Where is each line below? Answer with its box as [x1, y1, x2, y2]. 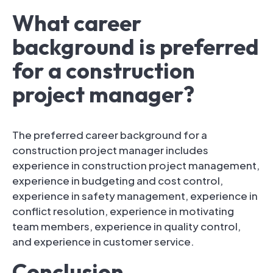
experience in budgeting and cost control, [12, 173, 223, 187]
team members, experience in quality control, [12, 219, 241, 233]
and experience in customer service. [12, 234, 194, 248]
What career [12, 9, 141, 37]
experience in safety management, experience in [12, 188, 258, 202]
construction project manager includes [12, 143, 208, 157]
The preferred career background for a [12, 127, 207, 141]
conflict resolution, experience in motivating [12, 204, 234, 218]
